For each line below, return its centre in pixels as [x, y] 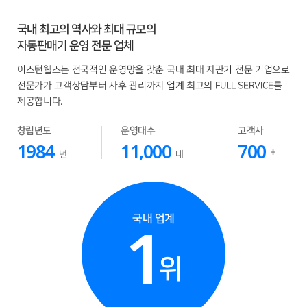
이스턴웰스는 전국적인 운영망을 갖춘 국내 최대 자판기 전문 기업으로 [153, 70]
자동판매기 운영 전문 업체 [75, 46]
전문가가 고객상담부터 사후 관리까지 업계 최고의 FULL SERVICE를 [149, 85]
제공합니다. [40, 101]
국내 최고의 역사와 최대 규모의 [86, 29]
